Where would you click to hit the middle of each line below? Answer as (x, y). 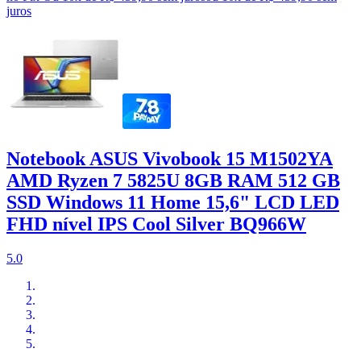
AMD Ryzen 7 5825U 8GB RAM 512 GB (173, 180)
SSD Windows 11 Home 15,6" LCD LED (173, 202)
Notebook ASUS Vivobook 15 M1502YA (170, 158)
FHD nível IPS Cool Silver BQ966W (156, 224)
